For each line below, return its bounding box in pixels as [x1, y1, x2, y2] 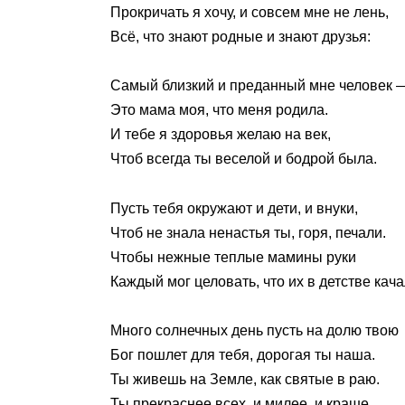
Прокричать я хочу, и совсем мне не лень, [110, 5, 389, 21]
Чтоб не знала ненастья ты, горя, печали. [110, 224, 386, 240]
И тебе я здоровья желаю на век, [110, 127, 331, 143]
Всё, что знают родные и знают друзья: [110, 29, 371, 45]
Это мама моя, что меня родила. [110, 102, 328, 118]
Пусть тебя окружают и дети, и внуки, [110, 200, 358, 216]
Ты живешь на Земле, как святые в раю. [110, 371, 380, 387]
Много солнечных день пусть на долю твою [110, 322, 399, 338]
